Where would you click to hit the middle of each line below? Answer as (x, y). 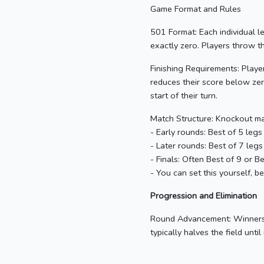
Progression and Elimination (204, 196)
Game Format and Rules (196, 9)
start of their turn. (184, 96)
